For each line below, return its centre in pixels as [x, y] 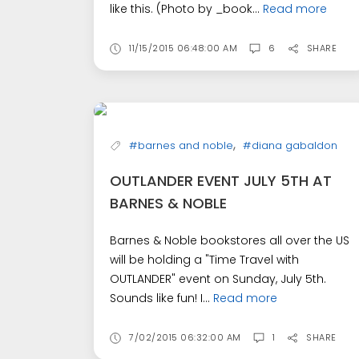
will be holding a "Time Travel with [204, 260]
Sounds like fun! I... [161, 298]
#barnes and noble [181, 146]
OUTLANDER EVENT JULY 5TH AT [221, 181]
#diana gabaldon [290, 146]
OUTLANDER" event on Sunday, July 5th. [220, 279]
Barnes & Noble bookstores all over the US [230, 241]
